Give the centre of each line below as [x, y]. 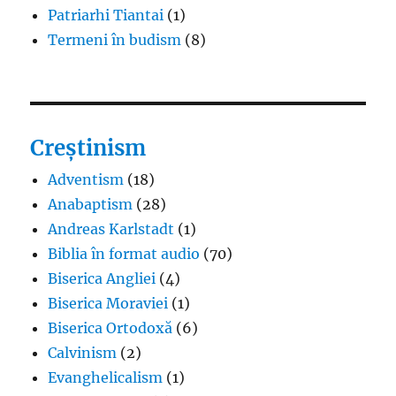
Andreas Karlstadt [111, 228]
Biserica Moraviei [108, 303]
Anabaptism [91, 204]
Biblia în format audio [124, 253]
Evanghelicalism [106, 377]
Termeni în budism [115, 39]
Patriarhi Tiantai [106, 15]
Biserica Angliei [102, 278]
